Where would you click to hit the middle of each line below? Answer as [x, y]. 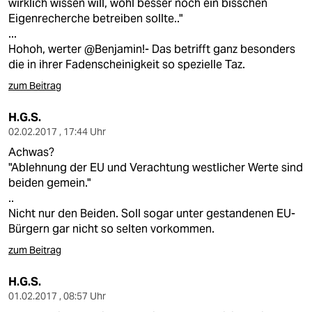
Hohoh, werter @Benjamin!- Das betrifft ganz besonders [152, 49]
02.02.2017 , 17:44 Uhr [57, 132]
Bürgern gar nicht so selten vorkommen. [111, 229]
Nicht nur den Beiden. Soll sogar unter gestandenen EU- [152, 213]
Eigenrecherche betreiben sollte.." [95, 18]
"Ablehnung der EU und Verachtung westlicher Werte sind [156, 167]
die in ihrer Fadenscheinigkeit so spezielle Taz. [127, 64]
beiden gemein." [49, 183]
